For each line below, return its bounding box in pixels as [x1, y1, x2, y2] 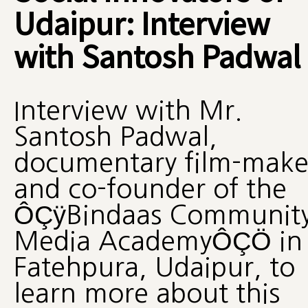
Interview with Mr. [13, 96, 243, 124]
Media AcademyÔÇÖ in [13, 227, 302, 254]
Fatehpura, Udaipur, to [13, 253, 295, 280]
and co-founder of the [13, 175, 287, 202]
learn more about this [13, 279, 280, 307]
